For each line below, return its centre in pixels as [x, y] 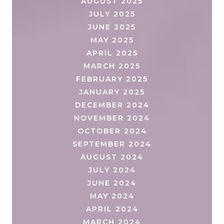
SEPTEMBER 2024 [112, 144]
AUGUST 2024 [112, 157]
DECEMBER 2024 [112, 105]
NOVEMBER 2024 [112, 118]
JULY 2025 [112, 14]
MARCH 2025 [112, 66]
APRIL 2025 [112, 53]
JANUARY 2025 [112, 92]
